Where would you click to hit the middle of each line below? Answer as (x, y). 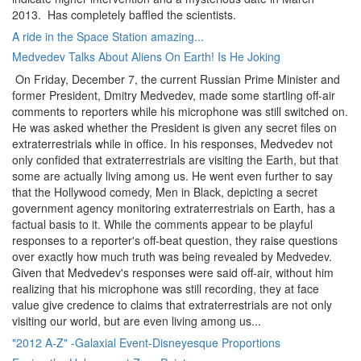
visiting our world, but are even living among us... (137, 321)
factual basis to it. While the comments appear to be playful (162, 224)
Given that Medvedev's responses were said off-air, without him (173, 272)
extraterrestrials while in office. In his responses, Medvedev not (172, 143)
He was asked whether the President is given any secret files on (174, 127)
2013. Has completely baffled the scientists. (124, 15)
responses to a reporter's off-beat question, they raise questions (175, 240)
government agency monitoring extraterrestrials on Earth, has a (174, 208)
